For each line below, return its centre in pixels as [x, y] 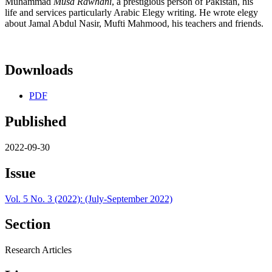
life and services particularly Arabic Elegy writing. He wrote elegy [131, 13]
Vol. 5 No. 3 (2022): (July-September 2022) [89, 199]
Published [36, 121]
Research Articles [38, 250]
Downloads [39, 70]
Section [28, 224]
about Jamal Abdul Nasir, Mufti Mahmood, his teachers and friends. [134, 24]
